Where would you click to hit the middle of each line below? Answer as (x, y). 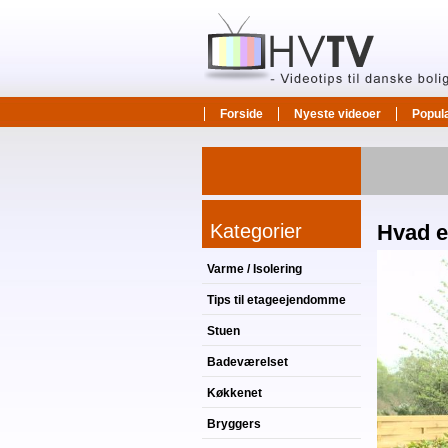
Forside (241, 114)
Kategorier (256, 231)
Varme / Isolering (254, 269)
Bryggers (234, 424)
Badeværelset (247, 362)
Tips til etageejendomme (276, 300)
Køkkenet (234, 393)
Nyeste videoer (337, 114)
